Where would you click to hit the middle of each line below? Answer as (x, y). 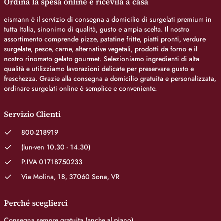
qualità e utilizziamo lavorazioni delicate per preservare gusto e (99, 69)
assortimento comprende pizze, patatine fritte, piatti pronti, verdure (105, 39)
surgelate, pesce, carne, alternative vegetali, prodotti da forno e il (101, 49)
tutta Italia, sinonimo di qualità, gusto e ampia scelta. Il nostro (97, 29)
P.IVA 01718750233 (52, 162)
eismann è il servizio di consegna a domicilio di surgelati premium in (108, 19)
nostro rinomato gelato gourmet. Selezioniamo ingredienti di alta (102, 59)
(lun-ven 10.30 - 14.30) (56, 147)
